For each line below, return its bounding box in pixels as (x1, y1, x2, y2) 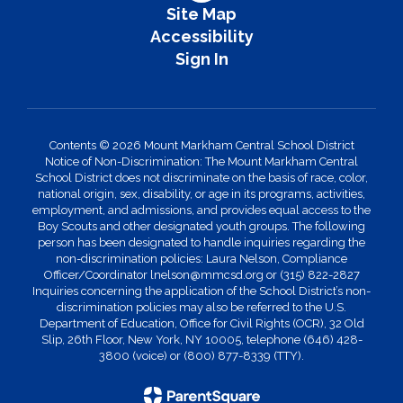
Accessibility (149, 27, 254, 47)
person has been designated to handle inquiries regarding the (38, 236, 365, 250)
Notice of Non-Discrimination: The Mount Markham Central (45, 155, 358, 169)
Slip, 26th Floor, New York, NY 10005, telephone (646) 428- (40, 333, 363, 347)
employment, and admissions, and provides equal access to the (32, 203, 371, 218)
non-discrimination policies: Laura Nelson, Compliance (56, 252, 347, 266)
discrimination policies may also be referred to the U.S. (57, 300, 346, 315)
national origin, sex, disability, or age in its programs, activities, (38, 187, 365, 201)
